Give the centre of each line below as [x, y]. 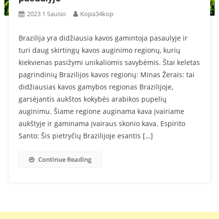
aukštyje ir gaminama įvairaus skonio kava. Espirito [102, 124]
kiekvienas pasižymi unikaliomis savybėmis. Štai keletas [109, 63]
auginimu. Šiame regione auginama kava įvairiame [101, 111]
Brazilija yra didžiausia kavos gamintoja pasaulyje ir [103, 38]
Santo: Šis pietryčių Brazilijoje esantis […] [86, 136]
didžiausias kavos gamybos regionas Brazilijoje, [96, 87]
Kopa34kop [97, 14]
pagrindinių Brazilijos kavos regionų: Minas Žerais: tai [106, 75]
